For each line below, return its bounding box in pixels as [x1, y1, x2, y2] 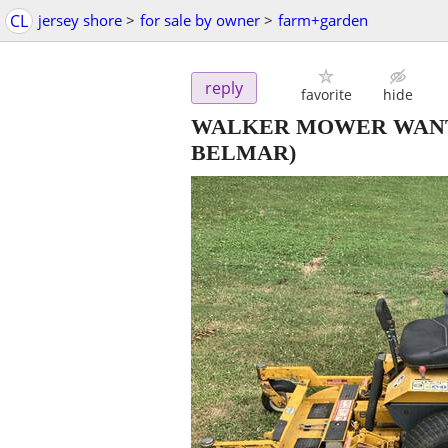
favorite [300, 85, 352, 105]
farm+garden [278, 10, 368, 30]
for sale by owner [140, 10, 260, 30]
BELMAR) [191, 140, 296, 166]
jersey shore [38, 10, 122, 30]
